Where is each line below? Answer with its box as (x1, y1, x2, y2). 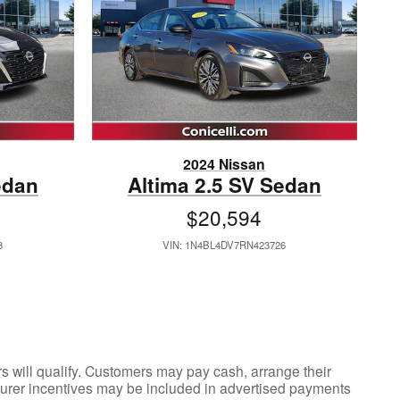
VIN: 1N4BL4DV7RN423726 (162, 237, 287, 253)
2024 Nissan (183, 154, 266, 175)
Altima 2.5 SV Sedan (127, 171, 321, 200)
